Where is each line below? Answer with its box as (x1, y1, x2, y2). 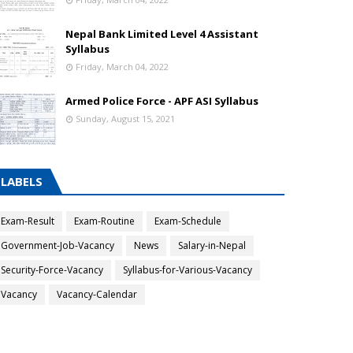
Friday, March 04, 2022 (76, 61, 169, 72)
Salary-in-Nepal (178, 239, 246, 252)
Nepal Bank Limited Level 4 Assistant (65, 27, 258, 41)
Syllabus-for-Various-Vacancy (123, 263, 252, 277)
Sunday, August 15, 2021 (76, 113, 175, 124)
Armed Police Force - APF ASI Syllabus (65, 94, 258, 108)
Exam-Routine (74, 214, 135, 228)
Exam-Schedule (154, 214, 221, 228)
